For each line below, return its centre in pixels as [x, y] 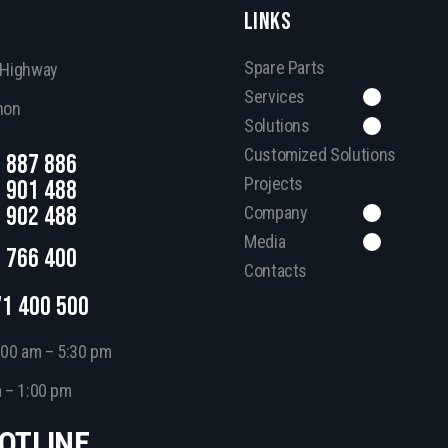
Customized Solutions [320, 155]
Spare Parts [285, 68]
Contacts [276, 271]
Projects [274, 184]
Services [275, 97]
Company [276, 213]
